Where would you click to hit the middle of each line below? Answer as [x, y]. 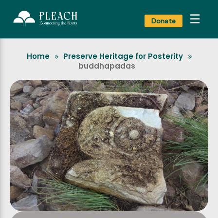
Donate [163, 21]
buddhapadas [107, 66]
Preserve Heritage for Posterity [123, 56]
